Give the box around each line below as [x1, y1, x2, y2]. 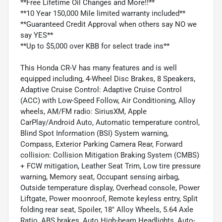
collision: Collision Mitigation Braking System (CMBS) [20, 150, 199, 160]
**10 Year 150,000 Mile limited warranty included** [20, 8, 185, 18]
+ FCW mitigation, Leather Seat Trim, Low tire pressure [20, 161, 201, 170]
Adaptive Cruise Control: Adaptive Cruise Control [20, 85, 182, 94]
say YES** [20, 30, 53, 40]
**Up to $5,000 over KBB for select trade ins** [20, 41, 169, 51]
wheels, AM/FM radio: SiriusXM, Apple [20, 107, 147, 116]
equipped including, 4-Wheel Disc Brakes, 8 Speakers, [20, 74, 195, 83]
